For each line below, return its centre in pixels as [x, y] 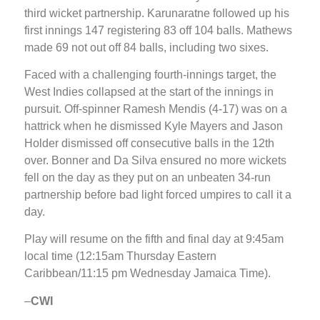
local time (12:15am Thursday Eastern [120, 256]
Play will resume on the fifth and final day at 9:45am [154, 239]
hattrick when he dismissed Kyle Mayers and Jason [154, 126]
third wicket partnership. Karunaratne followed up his [157, 13]
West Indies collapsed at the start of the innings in [149, 92]
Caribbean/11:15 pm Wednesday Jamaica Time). [147, 274]
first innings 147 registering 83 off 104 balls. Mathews [158, 30]
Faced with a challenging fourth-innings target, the [150, 75]
